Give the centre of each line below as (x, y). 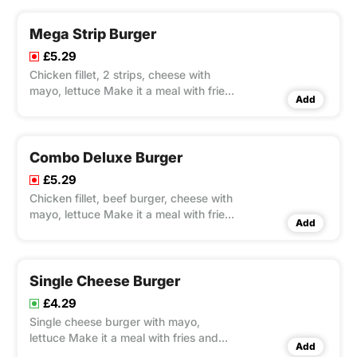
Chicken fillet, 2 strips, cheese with (120, 75)
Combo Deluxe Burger (106, 158)
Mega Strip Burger (93, 34)
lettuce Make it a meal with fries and (124, 338)
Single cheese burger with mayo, (115, 322)
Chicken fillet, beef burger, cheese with (131, 198)
